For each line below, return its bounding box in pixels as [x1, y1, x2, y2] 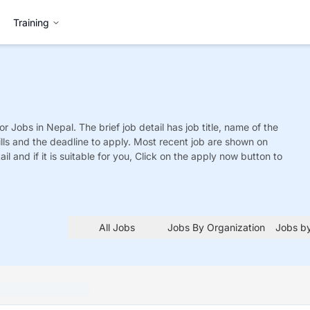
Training [13, 16, 49, 28]
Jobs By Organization [167, 221, 265, 233]
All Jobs [99, 221, 136, 233]
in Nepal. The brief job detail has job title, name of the [36, 121, 278, 133]
